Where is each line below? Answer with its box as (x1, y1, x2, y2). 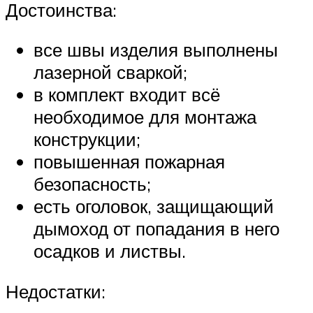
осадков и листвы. (34, 240, 186, 263)
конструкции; (34, 128, 140, 151)
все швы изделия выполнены (34, 38, 278, 61)
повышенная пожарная (34, 150, 225, 173)
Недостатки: (6, 279, 105, 303)
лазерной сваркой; (34, 61, 187, 84)
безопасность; (34, 173, 151, 196)
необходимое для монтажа (34, 105, 256, 129)
